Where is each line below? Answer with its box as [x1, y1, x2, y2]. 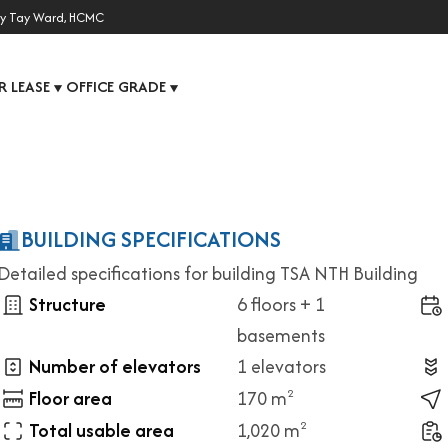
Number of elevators [29, 353, 201, 380]
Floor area [29, 385, 112, 412]
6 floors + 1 [237, 291, 325, 318]
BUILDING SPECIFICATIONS [21, 223, 281, 255]
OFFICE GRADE [66, 75, 166, 98]
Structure [29, 291, 106, 318]
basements [237, 322, 325, 349]
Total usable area [29, 417, 174, 444]
